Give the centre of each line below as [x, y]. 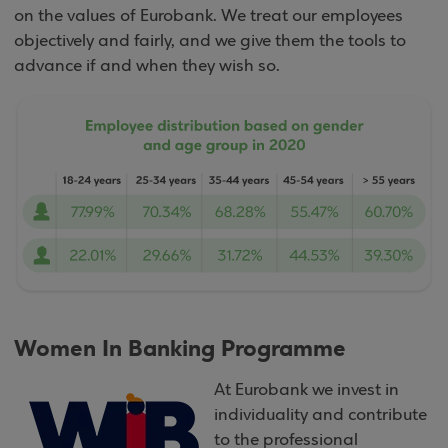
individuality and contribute [320, 415]
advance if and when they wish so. [147, 66]
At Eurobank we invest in [306, 390]
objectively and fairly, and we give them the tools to [210, 41]
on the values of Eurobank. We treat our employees [208, 16]
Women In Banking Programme [180, 348]
